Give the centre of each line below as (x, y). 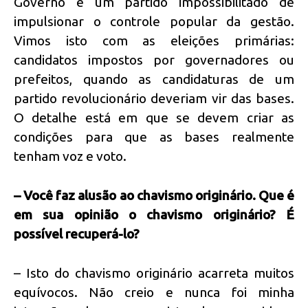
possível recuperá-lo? (77, 233)
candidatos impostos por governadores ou (154, 60)
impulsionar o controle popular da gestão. (154, 22)
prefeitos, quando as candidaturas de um (154, 79)
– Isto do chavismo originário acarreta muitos (154, 273)
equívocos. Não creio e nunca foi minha (154, 292)
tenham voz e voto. (70, 156)
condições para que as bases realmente (154, 137)
